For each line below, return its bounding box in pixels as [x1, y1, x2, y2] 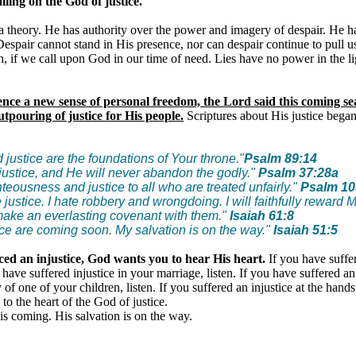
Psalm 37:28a [258, 165, 339, 180]
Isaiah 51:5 [273, 222, 338, 237]
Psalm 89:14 [244, 151, 317, 165]
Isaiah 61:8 [230, 208, 294, 222]
